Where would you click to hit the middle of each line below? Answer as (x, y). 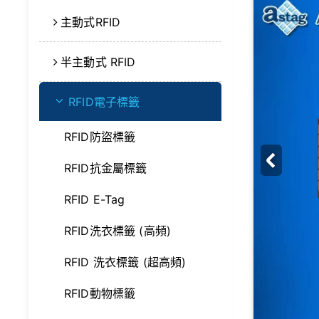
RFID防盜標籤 (100, 137)
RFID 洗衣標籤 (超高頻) (125, 262)
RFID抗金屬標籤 (106, 168)
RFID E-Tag (95, 199)
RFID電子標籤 (104, 102)
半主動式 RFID (98, 62)
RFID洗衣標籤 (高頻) (118, 231)
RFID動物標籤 (100, 293)
